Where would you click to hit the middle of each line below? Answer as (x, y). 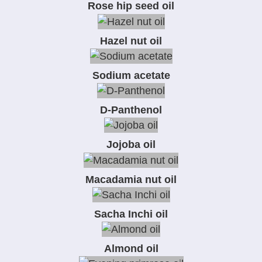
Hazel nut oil (131, 41)
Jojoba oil (131, 145)
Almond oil (131, 249)
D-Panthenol (131, 110)
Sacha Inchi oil (131, 214)
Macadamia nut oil (131, 179)
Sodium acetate (131, 75)
